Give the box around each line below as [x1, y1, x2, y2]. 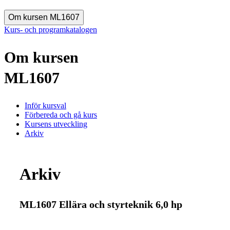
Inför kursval [25, 101, 66, 110]
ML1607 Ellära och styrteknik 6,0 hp [20, 198, 182, 210]
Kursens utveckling [25, 119, 87, 128]
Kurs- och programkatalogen [4, 25, 97, 34]
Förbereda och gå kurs [25, 110, 97, 119]
